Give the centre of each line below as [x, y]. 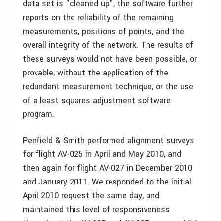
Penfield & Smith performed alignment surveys [109, 140]
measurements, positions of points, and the [103, 31]
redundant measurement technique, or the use [108, 87]
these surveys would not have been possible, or [110, 59]
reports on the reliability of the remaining [98, 18]
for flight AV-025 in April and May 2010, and [102, 154]
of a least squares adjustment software [97, 100]
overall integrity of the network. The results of [108, 45]
